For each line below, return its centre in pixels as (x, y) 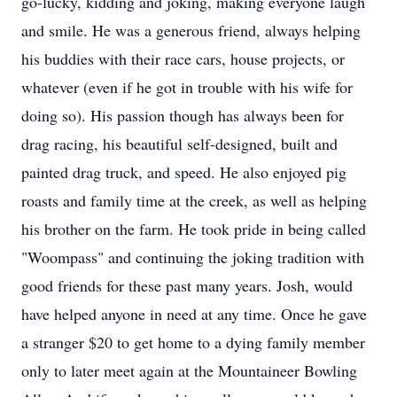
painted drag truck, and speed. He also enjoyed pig (184, 172)
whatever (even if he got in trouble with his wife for (187, 87)
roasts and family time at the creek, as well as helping (194, 200)
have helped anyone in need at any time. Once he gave (194, 314)
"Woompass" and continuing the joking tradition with (193, 257)
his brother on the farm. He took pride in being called (194, 229)
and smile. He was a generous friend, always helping (191, 30)
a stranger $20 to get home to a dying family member (193, 342)
